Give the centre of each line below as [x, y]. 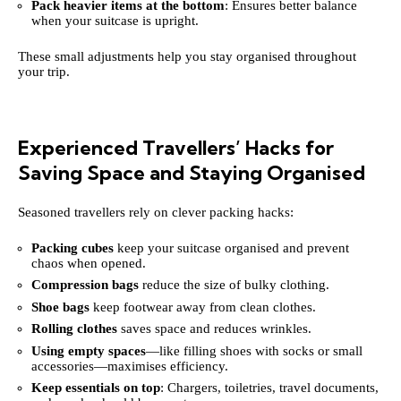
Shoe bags [60, 307]
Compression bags [85, 285]
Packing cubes [73, 247]
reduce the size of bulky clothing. [234, 285]
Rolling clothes [74, 328]
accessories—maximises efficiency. [130, 366]
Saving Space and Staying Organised [192, 172]
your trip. [44, 71]
